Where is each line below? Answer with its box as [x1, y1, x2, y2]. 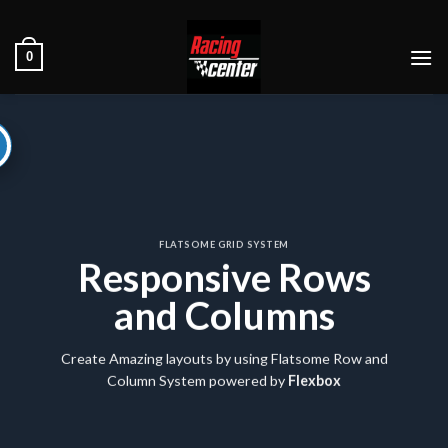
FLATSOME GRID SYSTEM [159, 238, 289, 250]
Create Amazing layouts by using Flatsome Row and [60, 350, 388, 368]
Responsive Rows [77, 253, 371, 300]
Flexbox [285, 372, 341, 390]
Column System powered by [107, 372, 285, 390]
